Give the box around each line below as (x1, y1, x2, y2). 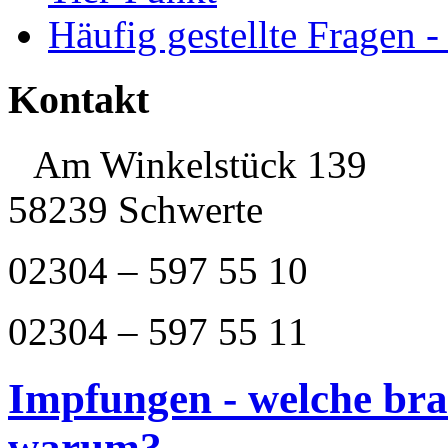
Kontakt (8, 77, 149, 123)
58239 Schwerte (8, 187, 263, 231)
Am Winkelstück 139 (33, 142, 367, 186)
